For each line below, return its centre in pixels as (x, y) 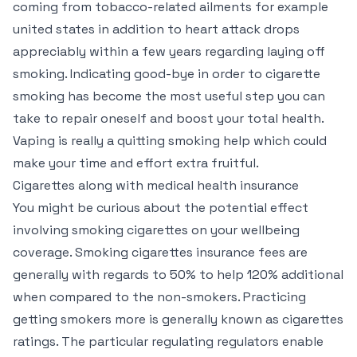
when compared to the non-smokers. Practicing (159, 297)
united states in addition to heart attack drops (156, 29)
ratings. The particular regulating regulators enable (168, 341)
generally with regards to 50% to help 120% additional (178, 275)
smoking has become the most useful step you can (169, 96)
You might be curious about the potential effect (161, 208)
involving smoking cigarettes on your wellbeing (156, 230)
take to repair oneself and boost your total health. (168, 118)
